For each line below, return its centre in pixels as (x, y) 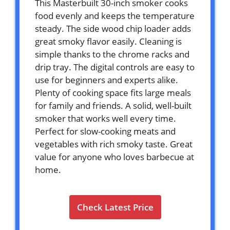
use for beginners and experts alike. (107, 80)
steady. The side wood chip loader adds (113, 28)
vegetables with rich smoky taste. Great (114, 144)
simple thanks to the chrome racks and (112, 54)
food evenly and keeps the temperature (115, 15)
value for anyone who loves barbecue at (114, 157)
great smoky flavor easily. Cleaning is (108, 41)
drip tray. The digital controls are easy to (115, 67)
